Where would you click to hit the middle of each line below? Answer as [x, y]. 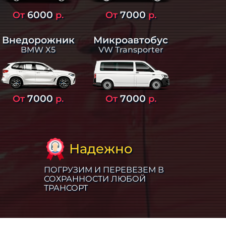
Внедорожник [38, 40]
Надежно [101, 149]
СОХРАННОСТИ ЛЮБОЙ [95, 179]
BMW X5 [38, 49]
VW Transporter [131, 49]
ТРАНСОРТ [66, 188]
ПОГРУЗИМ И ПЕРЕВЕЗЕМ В [104, 169]
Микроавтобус [131, 40]
